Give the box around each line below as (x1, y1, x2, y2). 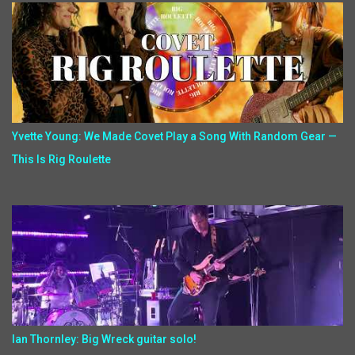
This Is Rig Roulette (12, 153, 111, 166)
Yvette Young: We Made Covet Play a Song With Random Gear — (12, 130, 337, 143)
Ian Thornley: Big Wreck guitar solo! (12, 333, 197, 345)
